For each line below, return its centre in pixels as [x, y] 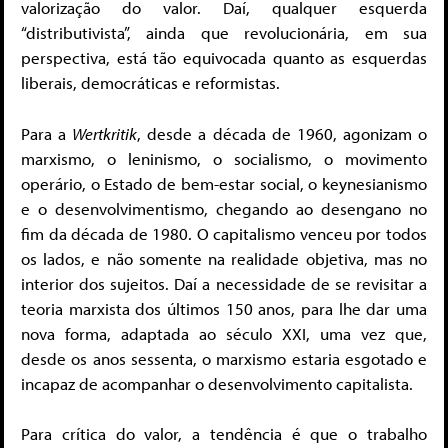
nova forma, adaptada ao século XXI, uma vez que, [224, 333]
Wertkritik [105, 133]
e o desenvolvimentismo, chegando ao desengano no [224, 208]
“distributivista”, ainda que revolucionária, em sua [224, 33]
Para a [47, 133]
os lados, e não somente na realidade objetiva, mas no [224, 258]
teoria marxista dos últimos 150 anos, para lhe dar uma [224, 308]
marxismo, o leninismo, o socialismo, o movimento [224, 158]
